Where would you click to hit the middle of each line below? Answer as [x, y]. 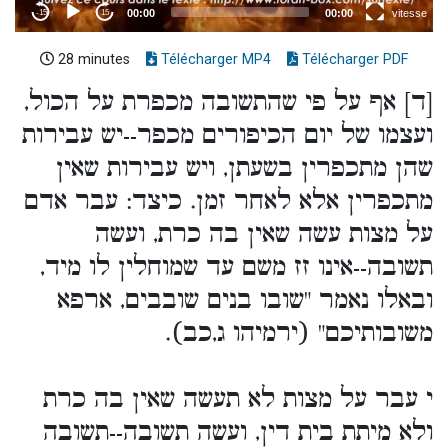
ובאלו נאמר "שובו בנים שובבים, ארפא [245, 300]
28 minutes [92, 59]
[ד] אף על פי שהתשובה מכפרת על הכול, [228, 102]
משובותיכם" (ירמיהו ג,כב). [299, 333]
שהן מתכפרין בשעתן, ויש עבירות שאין [244, 168]
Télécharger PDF [353, 59]
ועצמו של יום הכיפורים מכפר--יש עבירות [227, 135]
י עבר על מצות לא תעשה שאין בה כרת [238, 399]
